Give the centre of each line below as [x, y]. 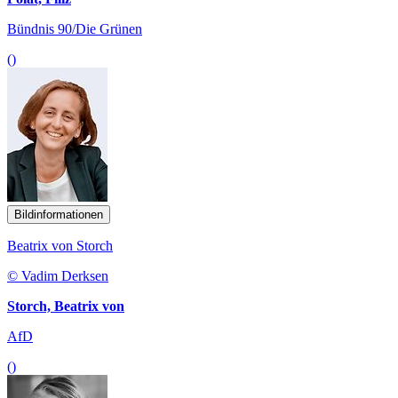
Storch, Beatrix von [66, 306]
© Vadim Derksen [58, 276]
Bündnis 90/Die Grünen [75, 29]
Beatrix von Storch [60, 246]
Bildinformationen [59, 215]
